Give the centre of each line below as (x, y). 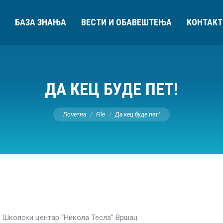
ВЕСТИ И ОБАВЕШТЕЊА (126, 22)
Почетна (75, 114)
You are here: (75, 106)
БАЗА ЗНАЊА (41, 22)
